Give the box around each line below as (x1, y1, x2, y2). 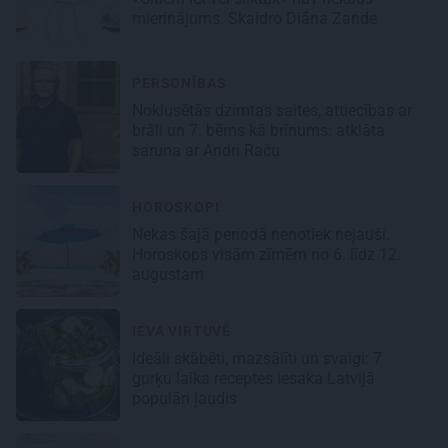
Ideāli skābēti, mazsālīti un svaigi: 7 (132, 349, 382, 369)
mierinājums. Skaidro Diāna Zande (132, 9, 381, 29)
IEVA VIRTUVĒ (132, 323, 232, 340)
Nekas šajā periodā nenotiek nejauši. (132, 225, 390, 245)
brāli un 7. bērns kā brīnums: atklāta (132, 121, 385, 141)
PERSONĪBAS (132, 75, 227, 92)
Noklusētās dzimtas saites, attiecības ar (132, 101, 412, 121)
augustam (132, 265, 208, 285)
